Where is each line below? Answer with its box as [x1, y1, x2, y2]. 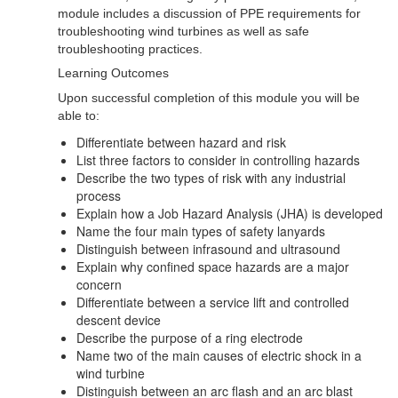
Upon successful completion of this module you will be [58, 90, 360, 105]
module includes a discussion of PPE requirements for [58, 6, 361, 20]
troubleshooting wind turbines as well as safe [58, 24, 309, 38]
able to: [58, 107, 99, 123]
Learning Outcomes [58, 66, 169, 80]
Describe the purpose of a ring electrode [76, 328, 303, 346]
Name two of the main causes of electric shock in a [76, 346, 362, 364]
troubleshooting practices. [58, 42, 206, 56]
